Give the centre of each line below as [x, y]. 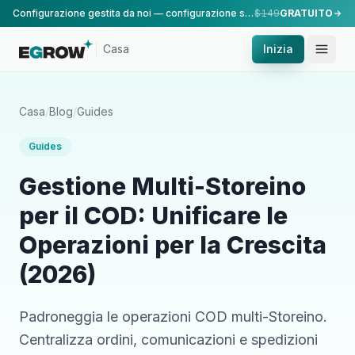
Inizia [278, 49]
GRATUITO [306, 13]
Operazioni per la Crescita [173, 245]
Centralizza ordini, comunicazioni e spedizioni [168, 340]
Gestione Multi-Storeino [162, 186]
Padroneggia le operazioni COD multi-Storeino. [173, 317]
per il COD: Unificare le [153, 216]
